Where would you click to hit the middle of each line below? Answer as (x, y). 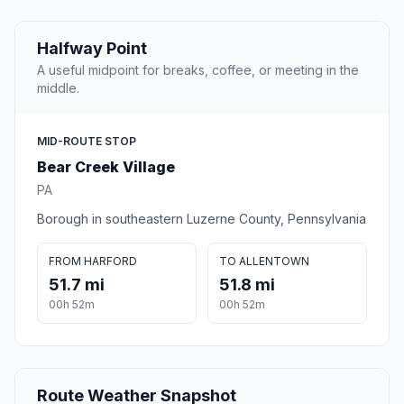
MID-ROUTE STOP (87, 142)
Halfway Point (92, 49)
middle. (58, 88)
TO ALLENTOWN (264, 262)
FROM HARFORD (93, 262)
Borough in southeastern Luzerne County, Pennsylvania (202, 219)
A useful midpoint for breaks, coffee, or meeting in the (198, 70)
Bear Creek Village (106, 167)
